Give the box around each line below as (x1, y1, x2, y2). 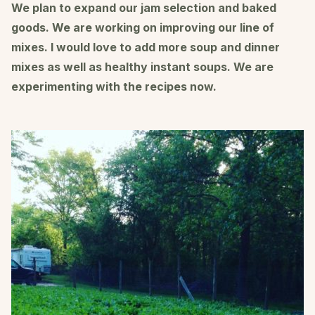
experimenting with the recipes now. (11, 79, 217, 94)
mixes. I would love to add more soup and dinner (11, 39, 280, 54)
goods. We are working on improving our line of (11, 20, 274, 34)
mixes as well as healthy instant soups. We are (11, 59, 274, 74)
